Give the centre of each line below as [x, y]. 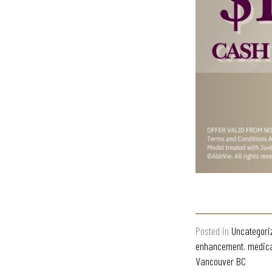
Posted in [213, 231]
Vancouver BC [221, 261]
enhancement [219, 246]
